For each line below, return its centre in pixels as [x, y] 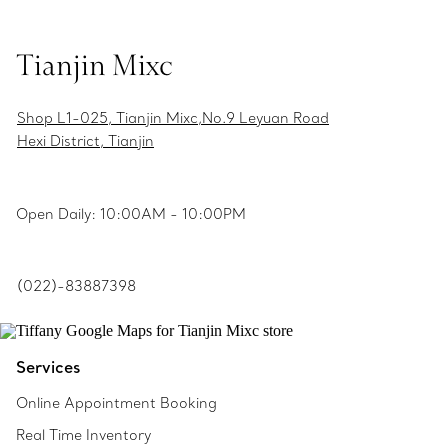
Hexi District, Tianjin [85, 141]
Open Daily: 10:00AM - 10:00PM [131, 214]
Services [48, 367]
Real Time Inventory [83, 435]
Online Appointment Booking [116, 403]
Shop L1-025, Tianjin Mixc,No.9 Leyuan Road [173, 118]
